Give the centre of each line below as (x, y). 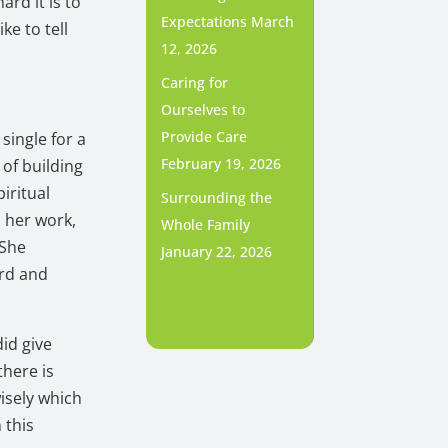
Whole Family (205, 225)
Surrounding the (216, 198)
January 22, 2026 (216, 252)
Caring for (194, 83)
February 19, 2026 (220, 164)
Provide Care (203, 137)
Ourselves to (202, 110)
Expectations (203, 22)
